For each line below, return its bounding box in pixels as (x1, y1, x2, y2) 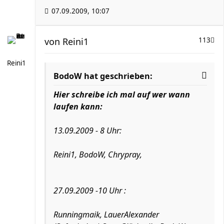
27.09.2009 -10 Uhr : (53, 185, 126, 196)
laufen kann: (53, 101, 102, 112)
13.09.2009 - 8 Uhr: (53, 125, 121, 136)
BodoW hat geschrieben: (53, 70, 152, 81)
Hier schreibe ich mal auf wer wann (53, 89, 190, 100)
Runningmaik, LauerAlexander (53, 209, 159, 220)
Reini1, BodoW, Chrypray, (53, 149, 142, 160)
